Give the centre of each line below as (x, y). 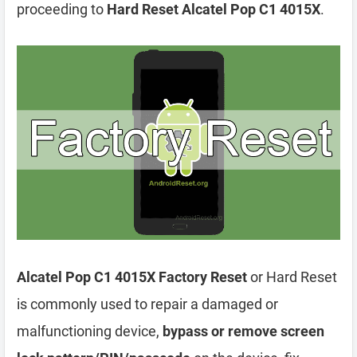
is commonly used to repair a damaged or (147, 304)
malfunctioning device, (90, 331)
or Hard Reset (292, 277)
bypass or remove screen (243, 331)
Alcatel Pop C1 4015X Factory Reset (132, 277)
